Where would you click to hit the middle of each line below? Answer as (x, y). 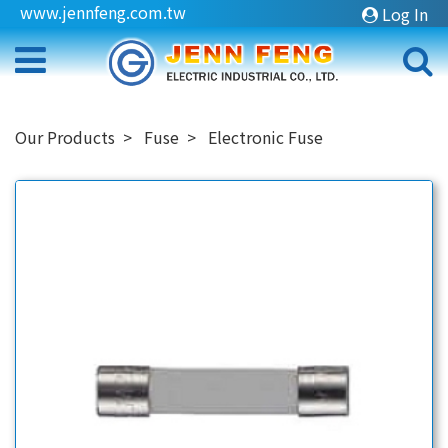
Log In (405, 14)
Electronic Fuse (265, 137)
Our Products (65, 137)
